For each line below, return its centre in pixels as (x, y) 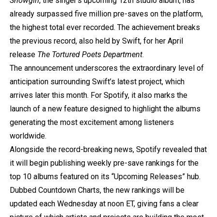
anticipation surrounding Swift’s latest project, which (97, 81)
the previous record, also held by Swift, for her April (96, 41)
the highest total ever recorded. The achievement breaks (105, 27)
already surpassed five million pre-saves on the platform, (106, 14)
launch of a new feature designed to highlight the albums (105, 108)
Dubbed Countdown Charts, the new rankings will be (97, 190)
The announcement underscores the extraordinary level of (107, 68)
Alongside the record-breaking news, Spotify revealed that (108, 149)
